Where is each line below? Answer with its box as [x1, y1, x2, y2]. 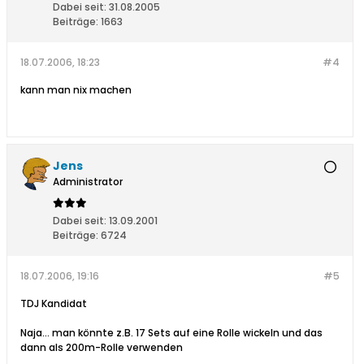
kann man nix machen [20, 83, 132, 97]
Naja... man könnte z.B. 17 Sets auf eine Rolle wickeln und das [20, 326, 323, 340]
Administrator [53, 175, 123, 189]
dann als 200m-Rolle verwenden [20, 340, 185, 355]
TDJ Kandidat [20, 297, 87, 311]
